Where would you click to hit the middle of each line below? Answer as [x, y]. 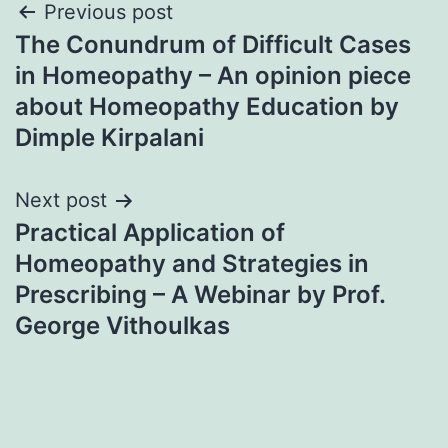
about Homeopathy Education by [207, 106]
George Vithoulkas [122, 325]
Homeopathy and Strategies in [192, 263]
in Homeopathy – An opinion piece [213, 75]
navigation [101, 63]
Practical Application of [150, 232]
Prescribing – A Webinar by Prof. [200, 294]
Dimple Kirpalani [109, 137]
